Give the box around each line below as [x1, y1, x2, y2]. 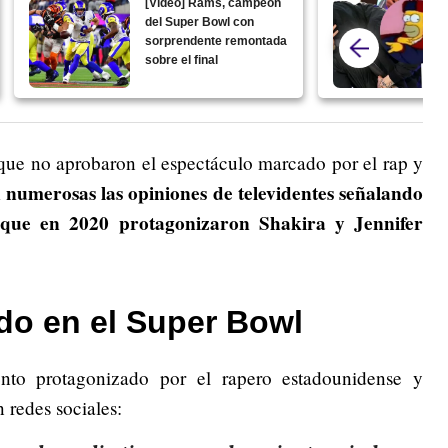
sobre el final [145, 53, 219, 68]
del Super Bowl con [145, 15, 255, 30]
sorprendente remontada [145, 34, 288, 49]
